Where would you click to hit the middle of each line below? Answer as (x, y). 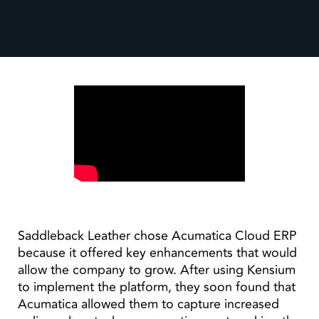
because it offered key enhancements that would (157, 253)
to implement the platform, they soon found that (156, 287)
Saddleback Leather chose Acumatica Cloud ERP (157, 236)
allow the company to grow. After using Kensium (156, 270)
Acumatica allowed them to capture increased (148, 304)
